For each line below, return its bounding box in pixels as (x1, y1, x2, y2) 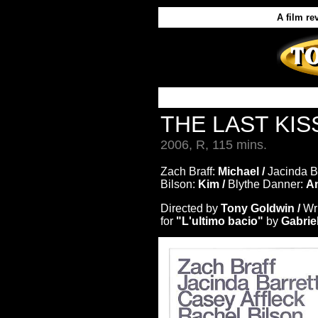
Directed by (160, 202, 221, 214)
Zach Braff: (160, 165, 215, 177)
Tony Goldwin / (221, 202, 303, 214)
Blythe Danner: (228, 178, 306, 190)
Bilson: (160, 178, 195, 190)
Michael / (215, 165, 268, 177)
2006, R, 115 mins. (160, 138, 267, 152)
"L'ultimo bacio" (176, 215, 263, 227)
